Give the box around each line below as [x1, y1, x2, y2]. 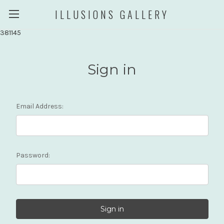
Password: [15, 151, 50, 159]
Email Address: [15, 102, 63, 110]
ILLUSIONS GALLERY [55, 6, 169, 22]
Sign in [87, 61, 137, 78]
